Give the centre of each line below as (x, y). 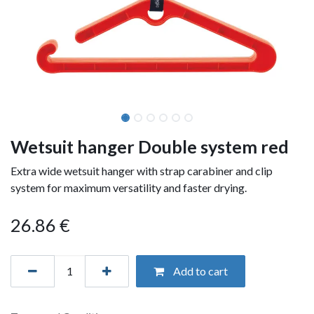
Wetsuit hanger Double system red (150, 146)
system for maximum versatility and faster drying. (129, 187)
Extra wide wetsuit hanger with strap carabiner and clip (142, 170)
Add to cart (199, 271)
